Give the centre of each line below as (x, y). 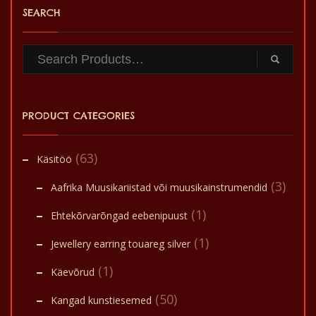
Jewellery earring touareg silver (121, 244)
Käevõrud (73, 272)
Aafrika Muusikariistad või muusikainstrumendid (159, 187)
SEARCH (42, 13)
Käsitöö (54, 159)
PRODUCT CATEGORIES (79, 116)
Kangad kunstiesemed (101, 300)
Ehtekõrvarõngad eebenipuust (119, 215)
